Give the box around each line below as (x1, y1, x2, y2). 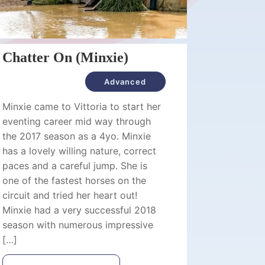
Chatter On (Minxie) (2, 50, 129, 65)
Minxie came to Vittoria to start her (2, 101, 161, 112)
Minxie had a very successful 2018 (2, 204, 157, 216)
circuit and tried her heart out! (2, 189, 138, 201)
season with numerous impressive (2, 219, 154, 231)
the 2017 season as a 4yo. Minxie (2, 130, 151, 142)
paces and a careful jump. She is (2, 160, 148, 172)
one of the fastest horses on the (2, 174, 147, 186)
